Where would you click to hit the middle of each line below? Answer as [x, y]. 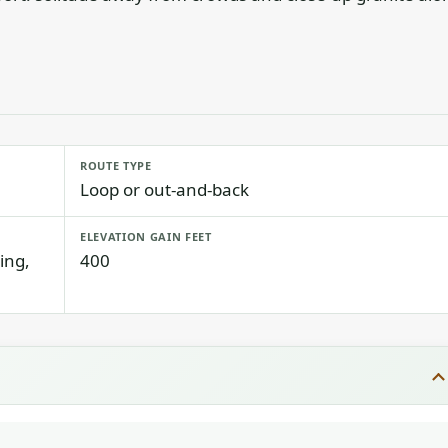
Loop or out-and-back [164, 189]
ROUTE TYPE [116, 165]
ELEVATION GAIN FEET [146, 236]
